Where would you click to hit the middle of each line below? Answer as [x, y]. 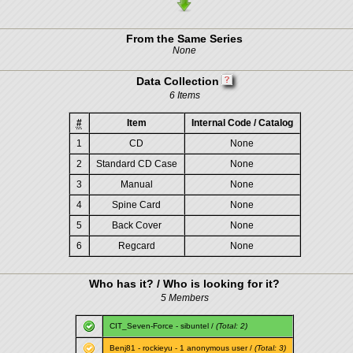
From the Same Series [184, 39]
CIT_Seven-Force [141, 326]
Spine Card [136, 205]
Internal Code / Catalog [242, 123]
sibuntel [195, 326]
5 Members [184, 298]
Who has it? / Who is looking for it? [184, 284]
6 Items [184, 95]
